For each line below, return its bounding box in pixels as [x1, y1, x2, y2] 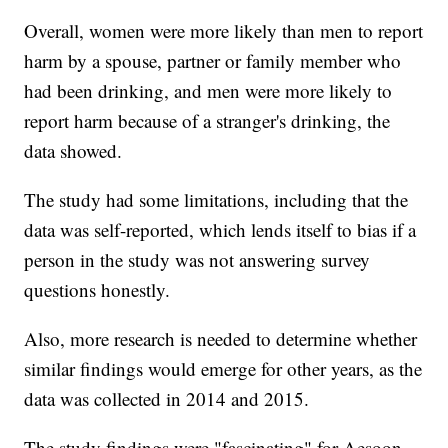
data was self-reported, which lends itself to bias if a [24, 217, 417, 243]
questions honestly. [24, 277, 171, 303]
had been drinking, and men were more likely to [24, 78, 393, 104]
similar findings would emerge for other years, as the [24, 356, 423, 382]
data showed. [24, 138, 123, 164]
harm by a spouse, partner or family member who [24, 48, 402, 74]
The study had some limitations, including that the [24, 187, 409, 213]
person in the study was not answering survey [24, 247, 371, 273]
